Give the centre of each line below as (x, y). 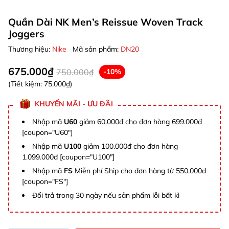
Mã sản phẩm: (97, 49)
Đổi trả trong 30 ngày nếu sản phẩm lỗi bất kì (106, 196)
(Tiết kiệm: (26, 84)
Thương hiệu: (30, 49)
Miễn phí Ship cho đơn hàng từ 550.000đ (139, 171)
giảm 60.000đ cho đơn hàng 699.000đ (140, 122)
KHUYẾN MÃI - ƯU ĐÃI (74, 104)
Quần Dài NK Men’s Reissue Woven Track (106, 22)
